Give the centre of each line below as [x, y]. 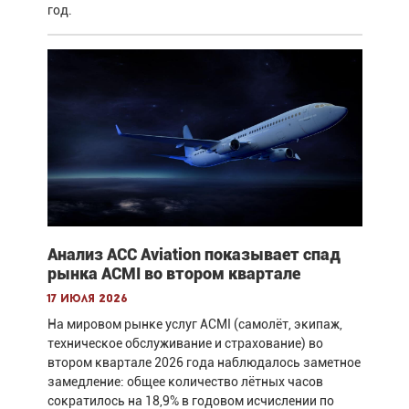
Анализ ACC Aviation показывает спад [194, 255]
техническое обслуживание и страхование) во [185, 344]
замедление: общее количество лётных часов [185, 382]
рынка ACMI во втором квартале [173, 274]
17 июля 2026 [87, 299]
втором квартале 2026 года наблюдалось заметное [204, 363]
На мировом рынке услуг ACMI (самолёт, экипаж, [194, 325]
